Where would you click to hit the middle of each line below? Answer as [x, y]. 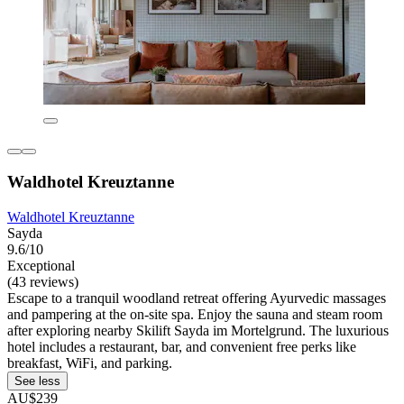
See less [37, 381]
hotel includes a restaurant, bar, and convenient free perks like [182, 346]
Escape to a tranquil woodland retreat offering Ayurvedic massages [197, 298]
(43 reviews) [43, 281]
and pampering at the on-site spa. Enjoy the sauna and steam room [195, 314]
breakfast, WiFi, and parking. [90, 363]
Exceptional [41, 265]
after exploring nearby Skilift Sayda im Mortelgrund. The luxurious [198, 330]
